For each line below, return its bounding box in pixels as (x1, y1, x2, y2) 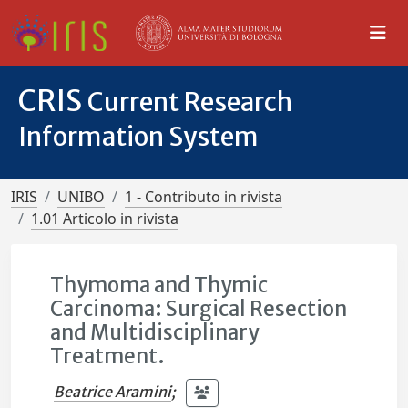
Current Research (87, 86, 292, 118)
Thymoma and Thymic (50, 272, 269, 298)
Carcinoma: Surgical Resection (50, 296, 348, 321)
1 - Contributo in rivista (125, 187, 282, 207)
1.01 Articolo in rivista (31, 209, 178, 229)
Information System (18, 120, 259, 153)
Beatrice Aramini (54, 382, 172, 401)
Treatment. (50, 343, 166, 369)
